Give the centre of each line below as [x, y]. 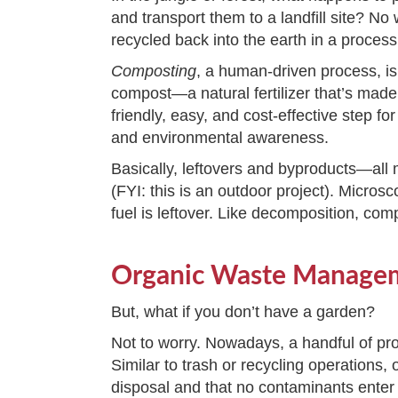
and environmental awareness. [220, 137]
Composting [154, 71]
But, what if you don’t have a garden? [243, 311]
